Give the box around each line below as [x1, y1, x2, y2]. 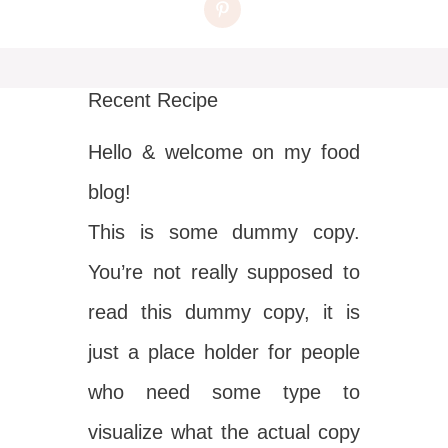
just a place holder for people [88, 341, 360, 364]
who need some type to [88, 381, 360, 404]
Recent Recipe [88, 89, 219, 112]
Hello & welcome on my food [88, 141, 360, 164]
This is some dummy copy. [88, 221, 360, 244]
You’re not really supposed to [88, 261, 360, 284]
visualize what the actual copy [88, 421, 360, 444]
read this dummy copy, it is [88, 301, 360, 324]
